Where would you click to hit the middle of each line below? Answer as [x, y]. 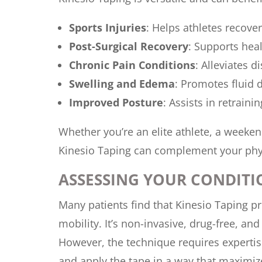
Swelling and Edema [122, 84]
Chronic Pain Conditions [132, 65]
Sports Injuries [107, 28]
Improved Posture [116, 103]
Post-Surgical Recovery [128, 46]
